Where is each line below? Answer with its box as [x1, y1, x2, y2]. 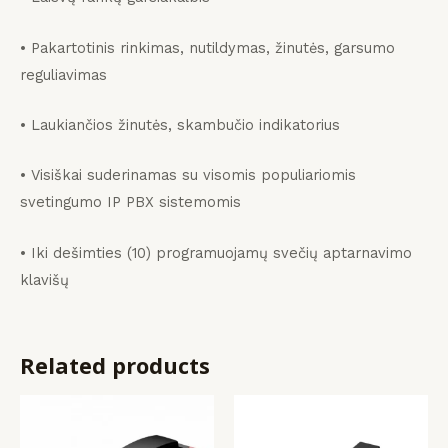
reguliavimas [20, 65, 107, 84]
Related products [20, 351, 210, 381]
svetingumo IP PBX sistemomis [20, 193, 241, 212]
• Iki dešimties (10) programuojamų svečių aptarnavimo [20, 243, 412, 262]
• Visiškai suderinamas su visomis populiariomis [20, 166, 356, 185]
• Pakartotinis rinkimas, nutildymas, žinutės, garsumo [20, 38, 395, 57]
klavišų [20, 270, 69, 289]
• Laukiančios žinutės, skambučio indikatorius [20, 116, 340, 135]
